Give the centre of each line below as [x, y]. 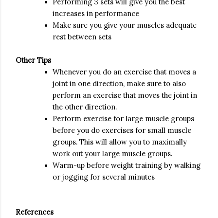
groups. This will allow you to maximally [120, 142]
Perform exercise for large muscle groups [123, 118]
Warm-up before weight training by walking [127, 165]
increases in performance [96, 13]
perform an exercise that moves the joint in [125, 95]
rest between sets [82, 37]
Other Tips [33, 60]
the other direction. [85, 107]
